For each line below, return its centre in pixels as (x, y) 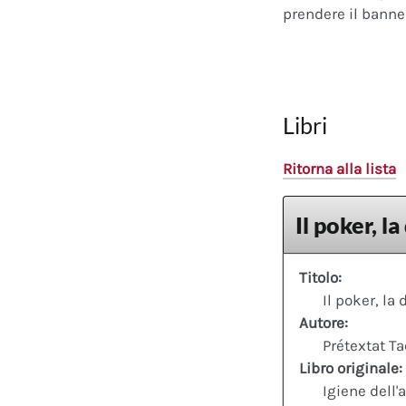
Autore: (324, 322)
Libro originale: (351, 367)
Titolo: (320, 277)
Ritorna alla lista (339, 169)
